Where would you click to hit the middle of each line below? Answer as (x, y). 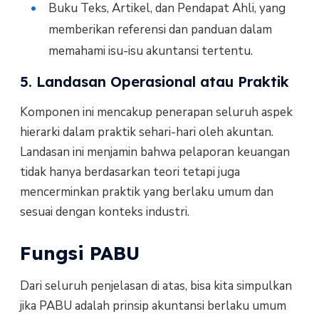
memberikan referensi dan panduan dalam (160, 29)
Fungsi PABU (79, 253)
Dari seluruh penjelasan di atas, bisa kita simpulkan (156, 286)
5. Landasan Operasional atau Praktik (154, 81)
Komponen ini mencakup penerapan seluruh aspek (156, 112)
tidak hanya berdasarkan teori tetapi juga (130, 172)
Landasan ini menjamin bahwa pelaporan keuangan (155, 152)
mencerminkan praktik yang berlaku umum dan (146, 192)
